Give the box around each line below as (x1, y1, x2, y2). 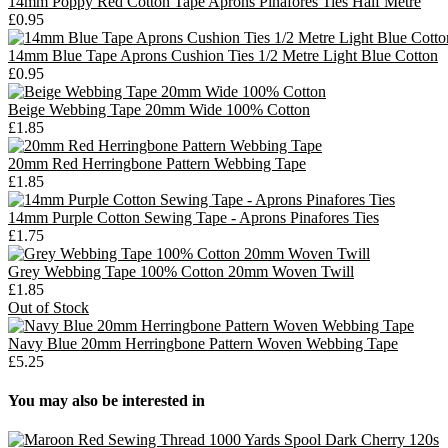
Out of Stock (8, 298, 89, 316)
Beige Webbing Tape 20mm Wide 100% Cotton (8, 100, 310, 118)
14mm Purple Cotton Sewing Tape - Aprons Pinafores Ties (8, 208, 379, 226)
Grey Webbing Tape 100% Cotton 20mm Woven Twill (8, 262, 354, 280)
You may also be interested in (8, 392, 205, 410)
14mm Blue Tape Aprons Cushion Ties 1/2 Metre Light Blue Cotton (8, 46, 438, 64)
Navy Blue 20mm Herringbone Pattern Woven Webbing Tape (8, 334, 398, 352)
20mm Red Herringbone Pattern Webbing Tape (8, 154, 306, 172)
